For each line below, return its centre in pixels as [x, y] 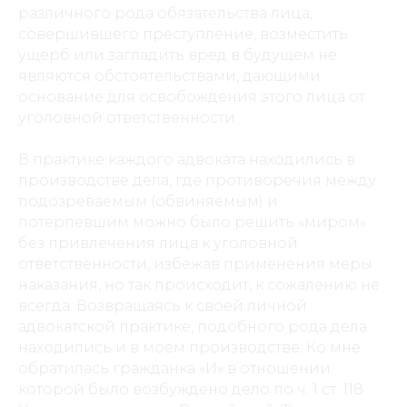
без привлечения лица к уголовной [158, 243]
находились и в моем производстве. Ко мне [189, 347]
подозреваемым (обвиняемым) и [148, 201]
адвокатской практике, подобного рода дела [193, 327]
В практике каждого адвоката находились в [187, 159]
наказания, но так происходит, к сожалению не [199, 285]
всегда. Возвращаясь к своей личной [163, 306]
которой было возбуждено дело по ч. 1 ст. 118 [191, 389]
